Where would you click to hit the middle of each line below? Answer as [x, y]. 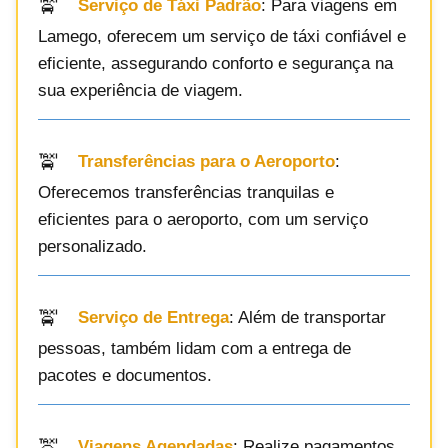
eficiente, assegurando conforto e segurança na [215, 63]
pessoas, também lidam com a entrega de [194, 348]
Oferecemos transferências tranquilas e [186, 192]
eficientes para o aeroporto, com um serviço [203, 219]
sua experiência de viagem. [140, 90]
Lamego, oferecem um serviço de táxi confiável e [222, 36]
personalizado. [92, 246]
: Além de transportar [307, 318]
